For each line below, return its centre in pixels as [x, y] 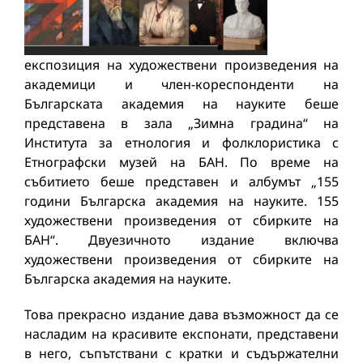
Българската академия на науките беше [181, 104]
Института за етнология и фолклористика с [181, 143]
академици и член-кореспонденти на [181, 84]
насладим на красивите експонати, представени [181, 334]
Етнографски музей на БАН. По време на [181, 162]
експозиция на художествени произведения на [181, 65]
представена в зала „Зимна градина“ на [181, 123]
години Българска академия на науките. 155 [181, 201]
